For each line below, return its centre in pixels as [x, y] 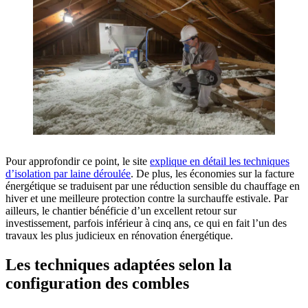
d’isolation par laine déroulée [68, 174]
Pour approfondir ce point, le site [78, 162]
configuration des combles [97, 284]
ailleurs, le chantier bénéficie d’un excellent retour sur [121, 211]
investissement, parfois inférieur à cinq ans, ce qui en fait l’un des [146, 223]
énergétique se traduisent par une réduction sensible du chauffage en [153, 186]
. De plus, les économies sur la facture [212, 174]
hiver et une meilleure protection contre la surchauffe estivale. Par [147, 199]
